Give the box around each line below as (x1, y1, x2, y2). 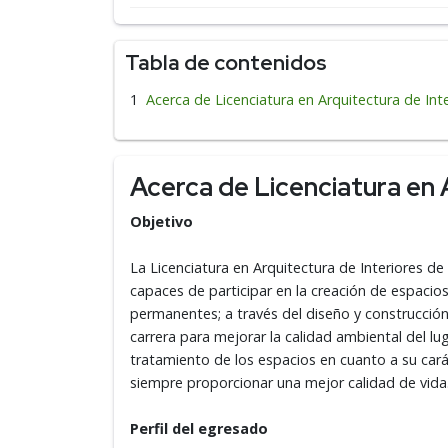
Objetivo (130, 212, 193, 231)
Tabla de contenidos (125, 49, 327, 76)
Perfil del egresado (130, 419, 268, 438)
